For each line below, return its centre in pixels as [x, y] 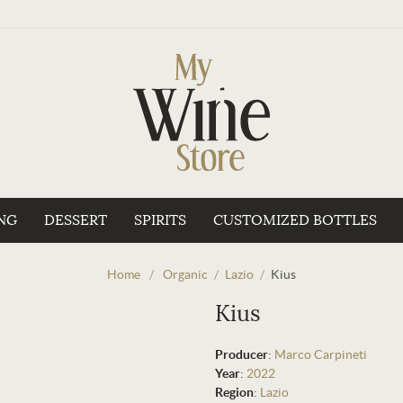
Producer [242, 354]
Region [234, 392]
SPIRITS [160, 220]
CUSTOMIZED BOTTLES [295, 220]
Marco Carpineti [321, 354]
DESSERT [75, 220]
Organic [185, 274]
